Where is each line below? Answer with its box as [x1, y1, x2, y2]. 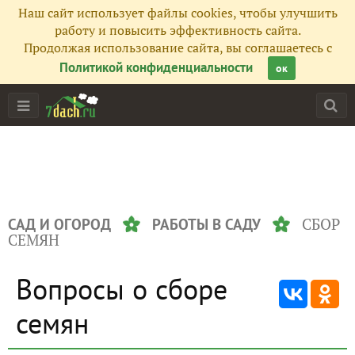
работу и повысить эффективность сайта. [54, 21, 301, 39]
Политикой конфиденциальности [59, 59, 253, 76]
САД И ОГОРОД [8, 215, 111, 234]
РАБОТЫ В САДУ [152, 215, 261, 234]
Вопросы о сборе [16, 270, 227, 307]
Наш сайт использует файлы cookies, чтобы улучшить [17, 4, 338, 21]
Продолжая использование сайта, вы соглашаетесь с [23, 39, 332, 56]
